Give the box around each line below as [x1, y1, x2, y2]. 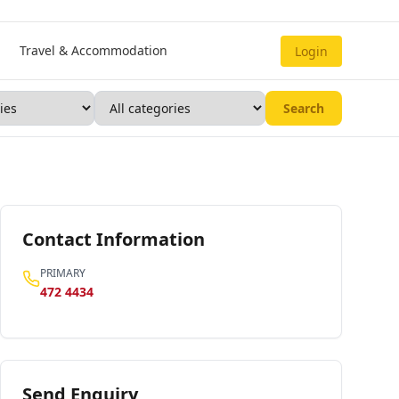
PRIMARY [40, 265, 85, 281]
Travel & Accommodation [19, 42, 167, 59]
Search [283, 99, 324, 117]
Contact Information [22, 227, 205, 251]
